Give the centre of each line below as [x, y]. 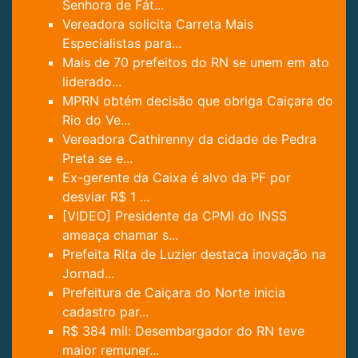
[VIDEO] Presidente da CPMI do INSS [175, 216]
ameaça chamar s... [120, 235]
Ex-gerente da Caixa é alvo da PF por [177, 178]
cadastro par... [105, 312]
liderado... [92, 82]
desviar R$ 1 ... [106, 197]
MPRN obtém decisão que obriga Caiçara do [198, 101]
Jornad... [88, 274]
